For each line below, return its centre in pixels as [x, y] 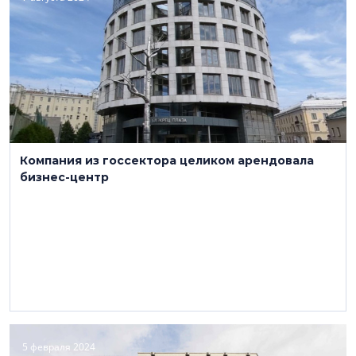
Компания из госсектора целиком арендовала [167, 161]
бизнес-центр [64, 177]
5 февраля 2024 [59, 347]
